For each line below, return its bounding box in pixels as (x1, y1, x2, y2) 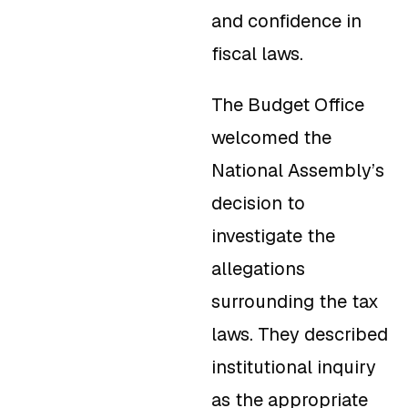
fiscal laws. (211, 42, 303, 66)
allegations (211, 257, 305, 281)
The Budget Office (211, 93, 364, 117)
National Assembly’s (211, 158, 384, 183)
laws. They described (211, 322, 388, 347)
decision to (211, 191, 305, 216)
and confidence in (211, 9, 362, 34)
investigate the (211, 224, 335, 249)
